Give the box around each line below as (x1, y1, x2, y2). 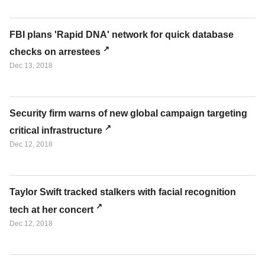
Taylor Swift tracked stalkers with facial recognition (9, 187, 236, 198)
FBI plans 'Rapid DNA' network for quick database (9, 29, 234, 40)
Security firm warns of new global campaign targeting (9, 108, 247, 119)
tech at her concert (9, 204, 93, 215)
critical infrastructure (9, 125, 102, 136)
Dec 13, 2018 (9, 62, 53, 70)
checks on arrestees (9, 47, 101, 57)
